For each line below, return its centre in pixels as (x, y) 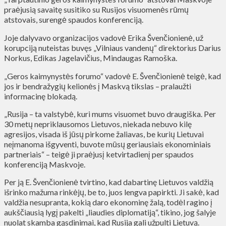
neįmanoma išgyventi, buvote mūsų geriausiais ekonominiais (107, 144)
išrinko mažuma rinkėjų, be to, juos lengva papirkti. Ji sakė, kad (111, 192)
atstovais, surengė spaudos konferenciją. (74, 19)
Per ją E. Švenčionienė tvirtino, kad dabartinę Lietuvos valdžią (109, 182)
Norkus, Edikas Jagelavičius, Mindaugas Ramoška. (91, 58)
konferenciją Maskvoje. (45, 164)
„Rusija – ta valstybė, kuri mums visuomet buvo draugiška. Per (110, 114)
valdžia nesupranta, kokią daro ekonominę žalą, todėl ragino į (108, 202)
